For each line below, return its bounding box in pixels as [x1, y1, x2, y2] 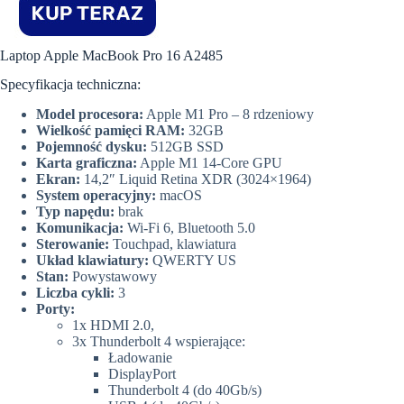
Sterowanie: [36, 236, 113, 252]
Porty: [36, 301, 75, 317]
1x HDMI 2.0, [72, 317, 154, 334]
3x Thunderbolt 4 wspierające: [72, 334, 245, 350]
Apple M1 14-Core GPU [137, 155, 282, 171]
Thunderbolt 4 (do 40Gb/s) [108, 382, 262, 399]
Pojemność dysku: [36, 139, 151, 155]
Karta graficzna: [36, 155, 137, 171]
